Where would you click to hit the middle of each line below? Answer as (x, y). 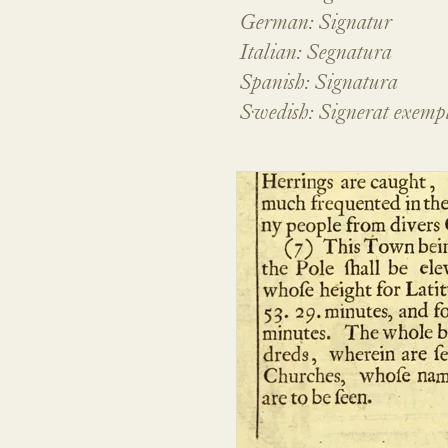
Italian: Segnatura (316, 54)
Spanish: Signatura (319, 84)
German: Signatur (316, 24)
